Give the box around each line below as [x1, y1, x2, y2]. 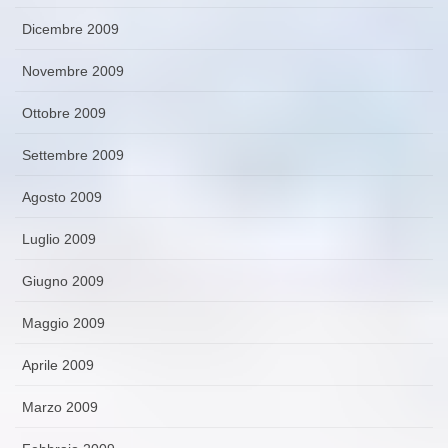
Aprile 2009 [22, 357, 94, 374]
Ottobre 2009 [22, 105, 106, 122]
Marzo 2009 [22, 399, 98, 416]
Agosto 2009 [22, 189, 102, 206]
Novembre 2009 [22, 63, 124, 80]
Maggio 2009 [22, 315, 105, 332]
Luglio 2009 [22, 231, 96, 248]
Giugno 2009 [22, 273, 104, 290]
